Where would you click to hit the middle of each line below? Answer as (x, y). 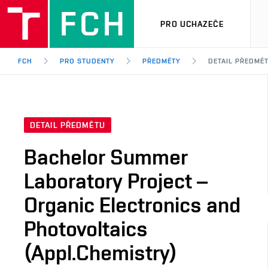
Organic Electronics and (132, 205)
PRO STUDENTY (87, 61)
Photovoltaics (86, 229)
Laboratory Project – (116, 181)
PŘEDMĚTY (162, 61)
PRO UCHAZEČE (192, 24)
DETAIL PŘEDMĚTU (68, 125)
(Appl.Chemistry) (100, 253)
